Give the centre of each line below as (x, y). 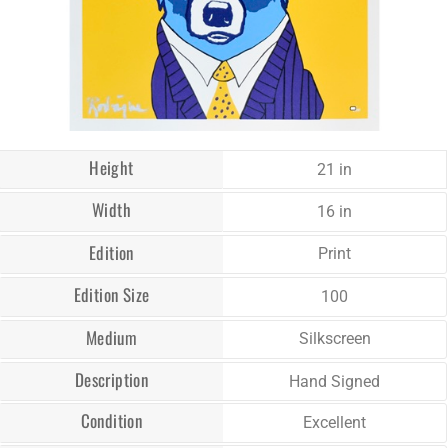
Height (111, 167)
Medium (111, 337)
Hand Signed (334, 381)
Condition (111, 421)
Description (111, 379)
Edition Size (111, 295)
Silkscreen (334, 339)
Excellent (334, 423)
